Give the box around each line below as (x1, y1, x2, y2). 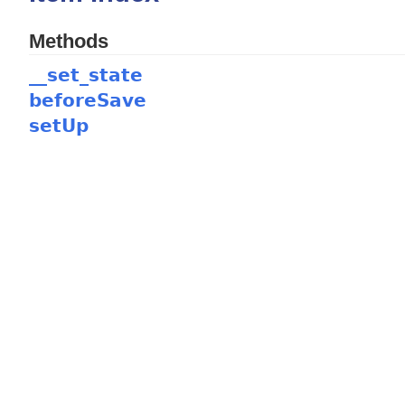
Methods (28, 29, 108, 52)
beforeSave (28, 89, 146, 111)
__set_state (28, 63, 143, 86)
